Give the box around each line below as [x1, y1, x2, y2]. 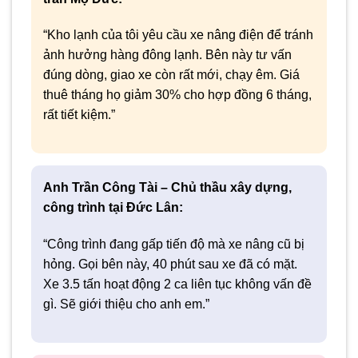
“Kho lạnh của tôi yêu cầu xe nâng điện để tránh [43, 28, 313, 42]
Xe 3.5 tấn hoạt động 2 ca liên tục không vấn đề [43, 276, 312, 291]
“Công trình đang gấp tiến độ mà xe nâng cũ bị [43, 237, 304, 251]
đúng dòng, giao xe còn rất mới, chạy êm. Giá [43, 68, 300, 82]
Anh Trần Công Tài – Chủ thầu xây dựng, [43, 181, 292, 195]
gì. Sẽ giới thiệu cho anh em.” [43, 296, 209, 311]
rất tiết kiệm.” [43, 108, 115, 122]
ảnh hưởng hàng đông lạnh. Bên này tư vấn [43, 48, 292, 62]
